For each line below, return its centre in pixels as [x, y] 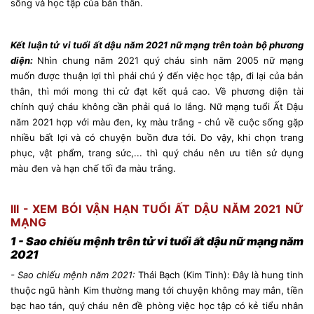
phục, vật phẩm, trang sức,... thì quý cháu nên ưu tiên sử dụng [157, 152]
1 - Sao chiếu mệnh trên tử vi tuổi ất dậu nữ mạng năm [157, 241]
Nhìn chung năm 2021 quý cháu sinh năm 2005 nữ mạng [170, 60]
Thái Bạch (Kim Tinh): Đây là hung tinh [219, 274]
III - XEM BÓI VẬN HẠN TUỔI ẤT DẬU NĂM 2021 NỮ [157, 209]
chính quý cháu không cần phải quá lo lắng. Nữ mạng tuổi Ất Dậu [157, 106]
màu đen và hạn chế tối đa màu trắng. [93, 168]
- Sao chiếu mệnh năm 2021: [73, 274]
